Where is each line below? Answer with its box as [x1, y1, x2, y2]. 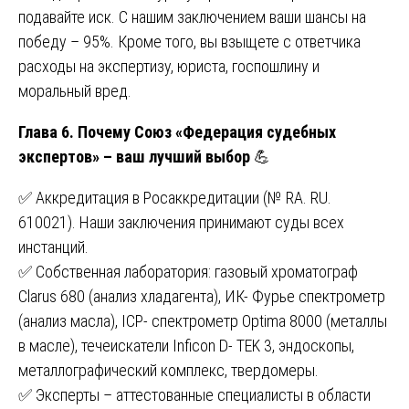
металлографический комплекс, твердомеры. [18, 360, 319, 380]
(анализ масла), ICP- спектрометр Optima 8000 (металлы [18, 310, 387, 330]
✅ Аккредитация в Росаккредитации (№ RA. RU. [18, 187, 331, 207]
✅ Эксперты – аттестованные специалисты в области [18, 384, 371, 404]
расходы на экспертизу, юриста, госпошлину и [18, 56, 320, 76]
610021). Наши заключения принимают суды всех [18, 212, 344, 232]
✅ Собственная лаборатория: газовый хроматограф [18, 261, 358, 281]
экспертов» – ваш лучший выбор [18, 146, 250, 166]
